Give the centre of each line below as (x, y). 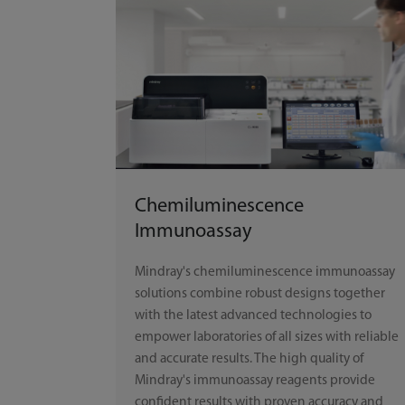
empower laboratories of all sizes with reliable (267, 338)
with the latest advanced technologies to (254, 316)
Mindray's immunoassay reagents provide (255, 381)
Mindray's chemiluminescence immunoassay (265, 273)
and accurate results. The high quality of (250, 359)
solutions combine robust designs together (260, 294)
